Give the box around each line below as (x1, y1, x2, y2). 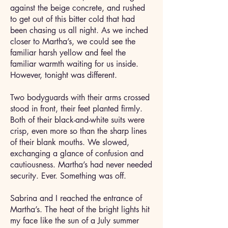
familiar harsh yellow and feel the (10, 47, 126, 58)
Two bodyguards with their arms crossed (10, 92, 150, 103)
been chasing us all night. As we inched (10, 25, 148, 36)
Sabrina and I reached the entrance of (10, 193, 142, 204)
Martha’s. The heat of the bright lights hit (10, 204, 150, 215)
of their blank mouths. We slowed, (10, 137, 129, 148)
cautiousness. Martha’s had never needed (10, 159, 152, 170)
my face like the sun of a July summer (10, 215, 139, 226)
